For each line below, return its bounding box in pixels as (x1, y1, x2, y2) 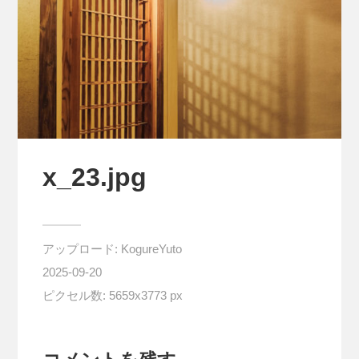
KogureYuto (120, 241, 182, 256)
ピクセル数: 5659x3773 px (42, 288, 183, 302)
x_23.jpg (42, 162, 147, 192)
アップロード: (42, 241, 121, 256)
